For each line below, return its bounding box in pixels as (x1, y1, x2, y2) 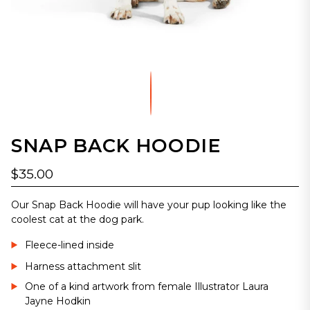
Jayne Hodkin (25, 294, 91, 307)
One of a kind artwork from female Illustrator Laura (25, 280, 268, 293)
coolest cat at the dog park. (11, 212, 144, 226)
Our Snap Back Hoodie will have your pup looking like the (11, 198, 286, 211)
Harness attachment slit (25, 259, 141, 273)
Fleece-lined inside (25, 238, 114, 251)
